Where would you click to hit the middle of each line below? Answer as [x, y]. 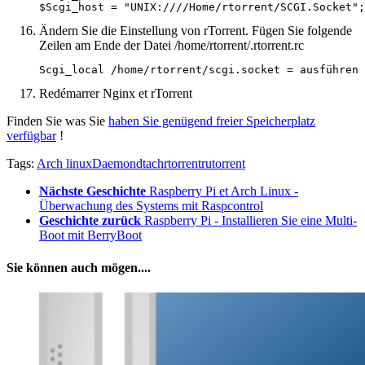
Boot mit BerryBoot [90, 235]
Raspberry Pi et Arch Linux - [224, 191]
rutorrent [223, 164]
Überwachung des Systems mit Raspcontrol [151, 206]
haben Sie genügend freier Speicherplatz [212, 121]
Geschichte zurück [90, 221]
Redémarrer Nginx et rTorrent [116, 94]
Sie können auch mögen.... [79, 267]
